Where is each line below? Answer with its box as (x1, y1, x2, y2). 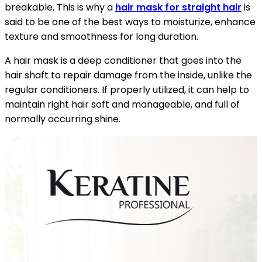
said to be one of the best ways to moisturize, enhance (5, 15, 256, 29)
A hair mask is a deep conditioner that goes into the (5, 53, 242, 67)
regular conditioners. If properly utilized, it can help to (5, 82, 249, 96)
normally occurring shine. (5, 112, 120, 126)
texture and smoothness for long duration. (5, 29, 198, 43)
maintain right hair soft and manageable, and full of (5, 97, 240, 111)
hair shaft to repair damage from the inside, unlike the (5, 68, 252, 82)
